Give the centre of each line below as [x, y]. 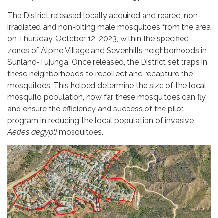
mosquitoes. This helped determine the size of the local [107, 85]
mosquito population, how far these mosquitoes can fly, [107, 97]
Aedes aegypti [32, 132]
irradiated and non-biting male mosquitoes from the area [109, 27]
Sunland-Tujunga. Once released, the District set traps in [107, 62]
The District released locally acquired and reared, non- [104, 15]
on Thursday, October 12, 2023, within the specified [98, 38]
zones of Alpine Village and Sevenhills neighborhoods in [107, 50]
